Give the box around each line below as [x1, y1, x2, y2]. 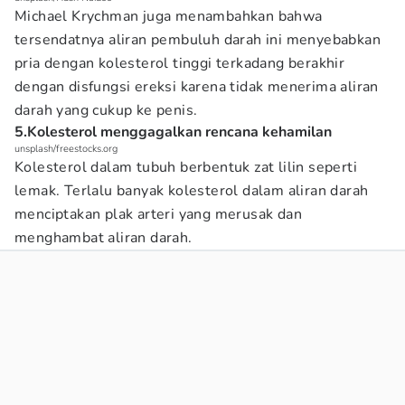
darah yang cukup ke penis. [14, 100, 198, 120]
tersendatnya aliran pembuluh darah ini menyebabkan [14, 30, 381, 50]
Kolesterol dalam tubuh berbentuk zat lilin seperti [14, 157, 357, 177]
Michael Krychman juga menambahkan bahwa [14, 6, 323, 26]
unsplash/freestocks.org [14, 142, 118, 155]
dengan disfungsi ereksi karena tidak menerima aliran [14, 77, 379, 97]
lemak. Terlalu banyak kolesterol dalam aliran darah [14, 181, 369, 201]
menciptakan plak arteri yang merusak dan [14, 204, 302, 224]
